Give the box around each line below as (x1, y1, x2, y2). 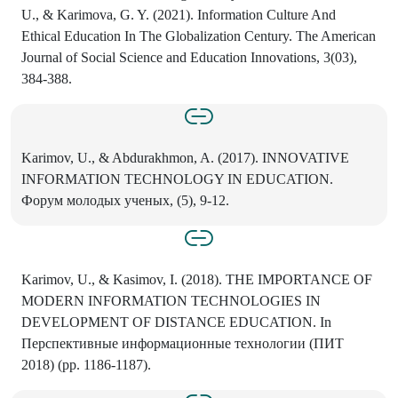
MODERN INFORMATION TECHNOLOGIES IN (21, 293, 321, 309)
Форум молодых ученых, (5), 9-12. (21, 193, 229, 209)
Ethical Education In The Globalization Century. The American (21, 28, 376, 44)
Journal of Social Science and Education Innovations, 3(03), (21, 50, 357, 66)
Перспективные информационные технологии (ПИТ (21, 336, 344, 352)
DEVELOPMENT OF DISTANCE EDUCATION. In (21, 314, 331, 330)
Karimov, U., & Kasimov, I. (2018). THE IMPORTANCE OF (21, 272, 372, 288)
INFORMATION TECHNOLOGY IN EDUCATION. (21, 171, 333, 187)
